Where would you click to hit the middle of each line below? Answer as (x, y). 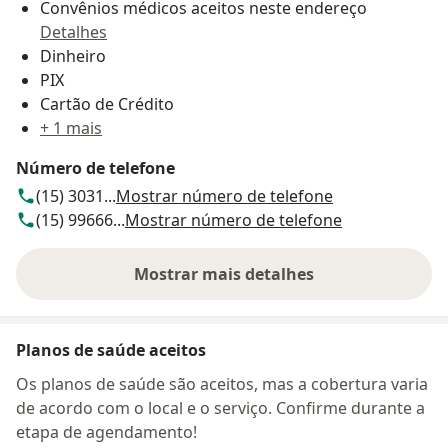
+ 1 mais (71, 128)
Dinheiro (73, 56)
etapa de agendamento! (106, 432)
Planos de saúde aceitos (111, 350)
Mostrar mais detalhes (224, 274)
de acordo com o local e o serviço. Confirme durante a (220, 408)
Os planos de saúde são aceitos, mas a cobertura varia (222, 384)
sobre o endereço (290, 284)
